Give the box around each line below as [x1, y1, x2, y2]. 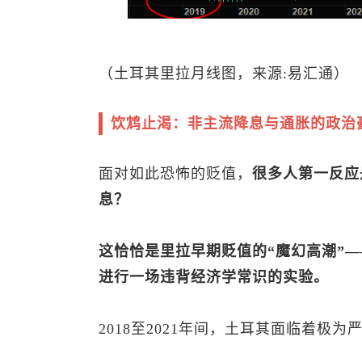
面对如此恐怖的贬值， [99, 166, 252, 183]
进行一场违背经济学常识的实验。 [99, 269, 329, 286]
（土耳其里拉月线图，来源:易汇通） [99, 65, 349, 82]
